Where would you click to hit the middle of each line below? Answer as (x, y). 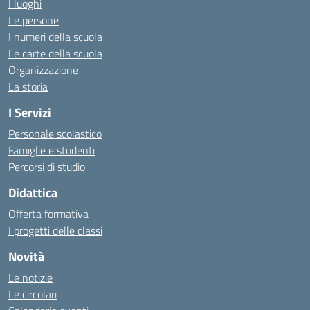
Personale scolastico (55, 134)
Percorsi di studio (47, 167)
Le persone (34, 20)
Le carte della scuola (55, 53)
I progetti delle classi (55, 230)
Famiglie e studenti (52, 150)
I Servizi (30, 112)
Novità (26, 256)
